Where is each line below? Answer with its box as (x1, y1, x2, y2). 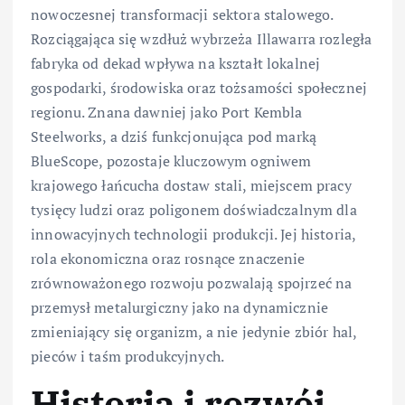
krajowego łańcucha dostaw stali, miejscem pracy (31, 174, 352, 195)
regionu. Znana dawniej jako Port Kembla (31, 101, 303, 122)
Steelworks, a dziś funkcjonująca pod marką (31, 126, 316, 146)
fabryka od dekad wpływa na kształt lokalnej (31, 52, 321, 73)
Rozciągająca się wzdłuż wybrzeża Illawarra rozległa (31, 28, 372, 49)
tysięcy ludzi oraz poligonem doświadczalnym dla (31, 199, 357, 220)
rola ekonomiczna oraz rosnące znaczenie (31, 248, 306, 268)
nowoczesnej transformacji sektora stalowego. (31, 4, 334, 24)
